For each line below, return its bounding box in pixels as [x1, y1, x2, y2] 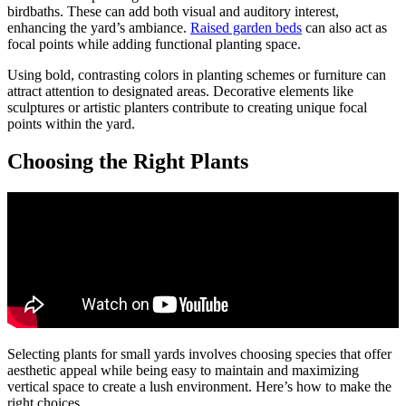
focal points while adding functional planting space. [7, 35, 301, 52]
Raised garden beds [190, 19, 302, 35]
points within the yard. [7, 115, 135, 131]
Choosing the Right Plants [7, 150, 248, 174]
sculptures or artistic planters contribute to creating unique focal [7, 99, 367, 115]
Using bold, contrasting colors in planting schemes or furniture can [7, 66, 386, 82]
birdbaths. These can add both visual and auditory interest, [7, 3, 339, 19]
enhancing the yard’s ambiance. [7, 19, 190, 35]
